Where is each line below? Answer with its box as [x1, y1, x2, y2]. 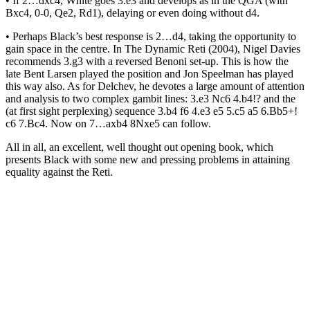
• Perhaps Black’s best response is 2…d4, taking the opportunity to [6, 30, 296, 42]
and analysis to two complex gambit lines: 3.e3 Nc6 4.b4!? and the [6, 92, 295, 104]
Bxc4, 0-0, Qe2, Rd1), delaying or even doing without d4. [6, 6, 259, 19]
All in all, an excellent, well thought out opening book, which [6, 140, 273, 153]
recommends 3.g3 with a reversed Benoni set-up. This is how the [6, 55, 289, 67]
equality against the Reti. [6, 165, 113, 178]
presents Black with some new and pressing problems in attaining [6, 153, 290, 165]
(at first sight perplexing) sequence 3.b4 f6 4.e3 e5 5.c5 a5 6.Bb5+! [6, 104, 298, 117]
